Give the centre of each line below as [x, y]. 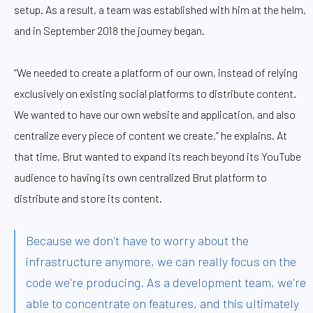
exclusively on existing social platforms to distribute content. [155, 93]
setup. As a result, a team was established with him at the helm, [160, 9]
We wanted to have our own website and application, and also [155, 114]
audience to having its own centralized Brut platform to [140, 177]
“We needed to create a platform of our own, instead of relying [156, 72]
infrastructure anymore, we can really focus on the [161, 261]
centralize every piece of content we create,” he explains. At [151, 135]
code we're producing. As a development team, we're [166, 282]
